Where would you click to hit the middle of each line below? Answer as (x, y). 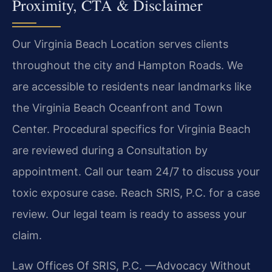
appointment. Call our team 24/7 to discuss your (136, 172)
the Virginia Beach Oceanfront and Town (117, 108)
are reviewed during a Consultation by (110, 151)
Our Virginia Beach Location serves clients (120, 44)
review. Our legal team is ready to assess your (129, 214)
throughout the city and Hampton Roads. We (127, 66)
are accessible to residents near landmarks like (132, 87)
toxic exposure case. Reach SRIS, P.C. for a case (136, 193)
